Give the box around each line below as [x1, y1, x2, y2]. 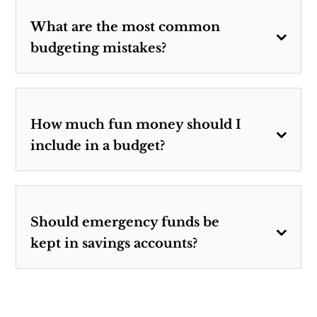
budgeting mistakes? [30, 40, 167, 56]
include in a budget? [30, 137, 166, 154]
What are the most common [30, 18, 221, 35]
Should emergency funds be [30, 214, 220, 230]
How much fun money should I [30, 116, 242, 132]
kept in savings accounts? [30, 235, 198, 251]
